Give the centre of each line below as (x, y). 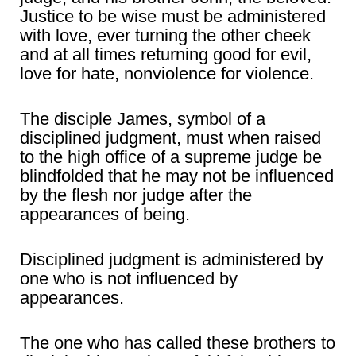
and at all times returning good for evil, (166, 55)
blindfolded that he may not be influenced (177, 176)
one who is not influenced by (129, 279)
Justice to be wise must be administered (173, 17)
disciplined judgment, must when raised (170, 138)
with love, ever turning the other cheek (165, 36)
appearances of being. (105, 215)
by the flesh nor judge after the (136, 195)
